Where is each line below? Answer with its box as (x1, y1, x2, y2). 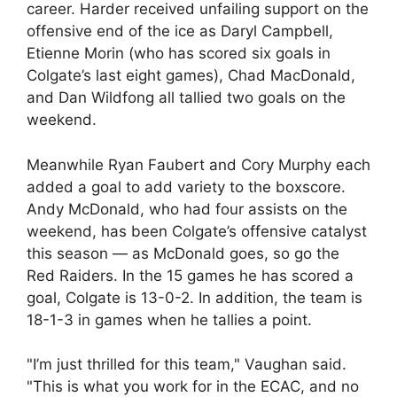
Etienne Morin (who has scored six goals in (27, 44, 331, 62)
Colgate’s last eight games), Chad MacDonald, (27, 66, 355, 84)
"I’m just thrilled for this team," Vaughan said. (27, 355, 346, 373)
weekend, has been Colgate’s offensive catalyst (27, 222, 367, 240)
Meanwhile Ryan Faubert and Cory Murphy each (27, 155, 370, 174)
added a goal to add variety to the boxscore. (27, 177, 346, 196)
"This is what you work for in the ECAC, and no (27, 378, 359, 395)
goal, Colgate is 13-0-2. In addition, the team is (27, 288, 362, 307)
